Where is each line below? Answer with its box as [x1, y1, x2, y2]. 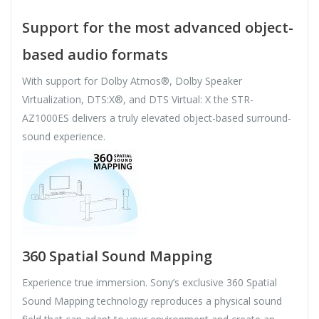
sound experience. [22, 130, 105, 144]
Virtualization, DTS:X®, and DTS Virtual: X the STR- [22, 93, 253, 107]
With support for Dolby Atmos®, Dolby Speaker [22, 74, 242, 88]
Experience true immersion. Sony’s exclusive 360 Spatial [22, 276, 277, 290]
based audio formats [22, 45, 168, 65]
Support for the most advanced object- [22, 18, 293, 38]
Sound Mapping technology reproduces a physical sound [22, 294, 282, 308]
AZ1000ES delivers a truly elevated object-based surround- [22, 111, 291, 125]
